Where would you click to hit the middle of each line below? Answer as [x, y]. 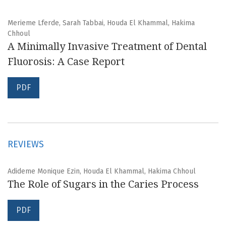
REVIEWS [26, 145]
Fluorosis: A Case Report [66, 62]
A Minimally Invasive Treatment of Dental [107, 47]
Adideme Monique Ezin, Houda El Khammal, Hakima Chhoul [102, 172]
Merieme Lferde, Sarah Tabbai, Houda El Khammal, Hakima [101, 23]
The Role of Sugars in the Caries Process [103, 184]
